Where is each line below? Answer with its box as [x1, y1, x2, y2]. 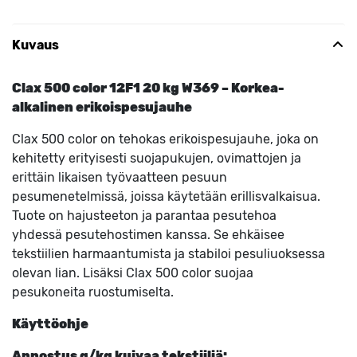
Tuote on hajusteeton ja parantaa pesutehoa [12, 208, 277, 223]
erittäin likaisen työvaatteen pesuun [12, 170, 227, 185]
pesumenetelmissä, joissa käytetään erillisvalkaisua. [12, 189, 320, 204]
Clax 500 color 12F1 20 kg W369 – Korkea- [12, 80, 284, 96]
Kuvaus [12, 37, 59, 53]
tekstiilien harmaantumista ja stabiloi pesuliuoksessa [12, 246, 325, 261]
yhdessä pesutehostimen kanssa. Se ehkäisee [12, 227, 284, 242]
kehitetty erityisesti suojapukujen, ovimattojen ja [12, 151, 301, 166]
